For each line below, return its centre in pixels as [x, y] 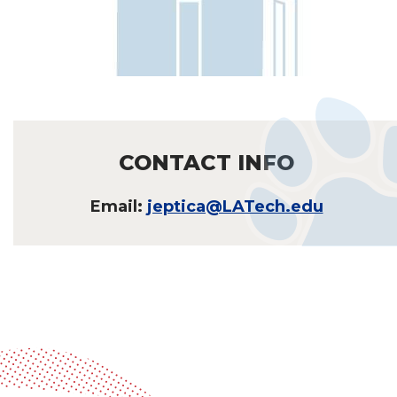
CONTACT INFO [206, 162]
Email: [118, 206]
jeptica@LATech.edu [235, 206]
